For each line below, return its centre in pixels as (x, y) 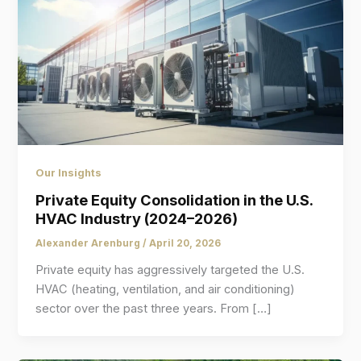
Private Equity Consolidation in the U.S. (174, 200)
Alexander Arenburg (89, 244)
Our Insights (69, 172)
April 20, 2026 (185, 244)
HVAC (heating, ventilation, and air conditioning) (166, 290)
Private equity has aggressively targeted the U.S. (170, 270)
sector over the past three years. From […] (154, 309)
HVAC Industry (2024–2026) (137, 219)
